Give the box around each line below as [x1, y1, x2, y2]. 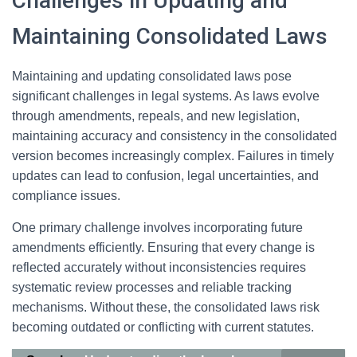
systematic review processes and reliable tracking [12, 280, 292, 294]
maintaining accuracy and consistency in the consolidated [12, 129, 337, 143]
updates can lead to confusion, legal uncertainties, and [12, 169, 319, 182]
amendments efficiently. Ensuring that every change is [12, 241, 315, 254]
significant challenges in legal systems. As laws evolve [12, 89, 320, 103]
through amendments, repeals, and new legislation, [12, 109, 300, 123]
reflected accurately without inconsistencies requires [12, 261, 306, 274]
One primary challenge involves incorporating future [12, 221, 303, 234]
